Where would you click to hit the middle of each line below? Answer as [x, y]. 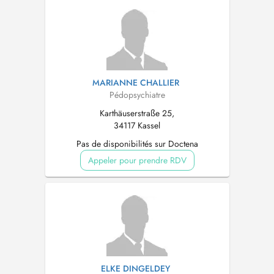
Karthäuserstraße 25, [137, 113]
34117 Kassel [137, 125]
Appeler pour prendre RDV [137, 160]
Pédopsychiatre [137, 95]
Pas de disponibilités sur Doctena [137, 144]
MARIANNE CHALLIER [135, 83]
